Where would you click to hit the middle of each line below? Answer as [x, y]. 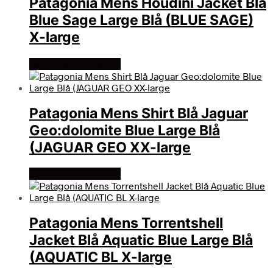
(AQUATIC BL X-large [101, 257]
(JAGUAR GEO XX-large [110, 147]
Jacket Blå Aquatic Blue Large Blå [141, 240]
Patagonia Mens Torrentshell [126, 223]
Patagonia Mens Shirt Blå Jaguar [139, 113]
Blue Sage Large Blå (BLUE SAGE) [141, 20]
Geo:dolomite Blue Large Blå [125, 130]
